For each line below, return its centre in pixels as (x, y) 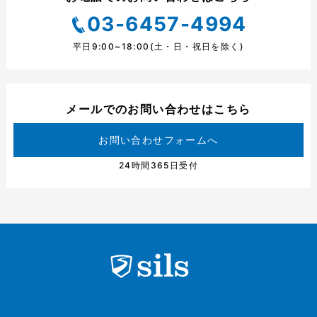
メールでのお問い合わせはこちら (158, 109)
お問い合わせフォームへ (158, 140)
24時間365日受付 (158, 165)
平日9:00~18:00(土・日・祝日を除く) (158, 46)
